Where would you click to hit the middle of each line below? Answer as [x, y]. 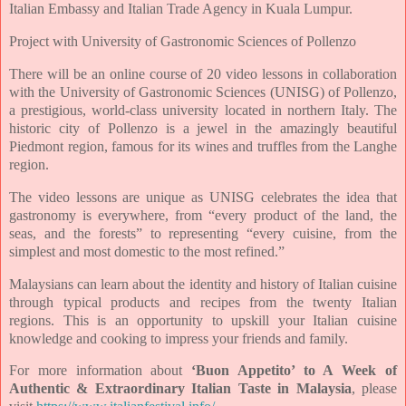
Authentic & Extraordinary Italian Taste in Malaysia [180, 389]
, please [374, 389]
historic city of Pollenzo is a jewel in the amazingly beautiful [203, 128]
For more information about [101, 371]
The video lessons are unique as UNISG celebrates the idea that [203, 197]
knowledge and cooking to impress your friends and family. [180, 338]
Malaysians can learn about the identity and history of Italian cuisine [203, 284]
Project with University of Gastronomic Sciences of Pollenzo [183, 42]
